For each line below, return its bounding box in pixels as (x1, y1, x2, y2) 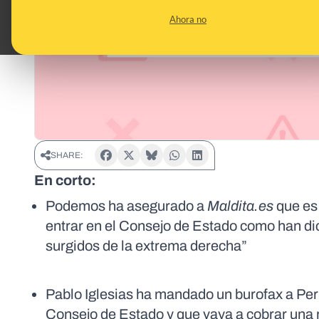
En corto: (34, 172, 96, 189)
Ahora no (169, 14, 206, 25)
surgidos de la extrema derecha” (46, 238, 247, 254)
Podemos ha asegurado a (46, 198, 207, 214)
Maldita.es (207, 198, 273, 214)
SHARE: (51, 150, 83, 161)
